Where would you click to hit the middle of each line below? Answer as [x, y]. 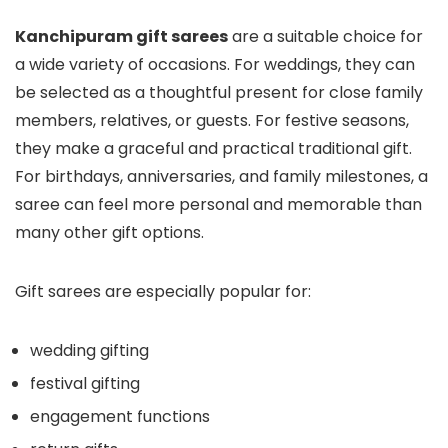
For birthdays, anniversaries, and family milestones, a [221, 176]
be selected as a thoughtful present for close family [219, 92]
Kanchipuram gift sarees [121, 36]
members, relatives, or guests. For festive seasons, [212, 120]
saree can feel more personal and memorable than [218, 204]
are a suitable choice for [325, 36]
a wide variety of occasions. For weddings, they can [215, 64]
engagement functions [120, 416]
